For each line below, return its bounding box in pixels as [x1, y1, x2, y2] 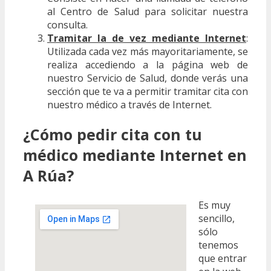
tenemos [198, 238, 238, 252]
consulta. [47, 18, 88, 32]
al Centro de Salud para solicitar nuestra [47, 5, 248, 19]
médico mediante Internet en [23, 145, 247, 166]
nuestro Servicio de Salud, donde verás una [47, 71, 248, 85]
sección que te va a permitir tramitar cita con [47, 85, 248, 99]
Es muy [198, 198, 230, 212]
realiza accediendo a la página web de [47, 58, 248, 72]
